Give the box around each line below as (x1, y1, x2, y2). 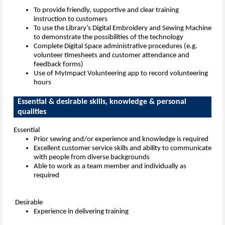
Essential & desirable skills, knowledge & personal (18, 98, 187, 106)
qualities (18, 108, 47, 117)
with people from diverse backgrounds (34, 154, 150, 162)
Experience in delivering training (34, 208, 129, 216)
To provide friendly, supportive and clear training (34, 7, 179, 15)
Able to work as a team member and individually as (34, 163, 186, 171)
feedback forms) (34, 61, 85, 69)
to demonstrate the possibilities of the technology (34, 34, 183, 42)
